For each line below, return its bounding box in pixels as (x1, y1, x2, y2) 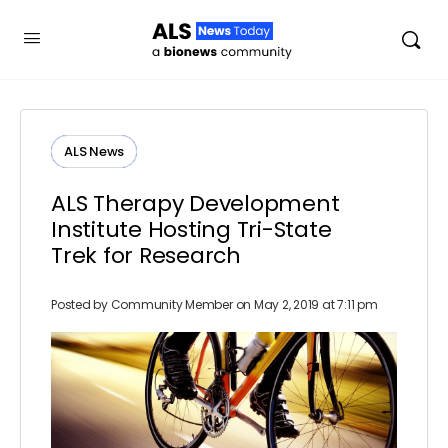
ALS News (64, 142, 125, 161)
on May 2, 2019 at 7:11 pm (235, 296, 378, 313)
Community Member (110, 296, 233, 313)
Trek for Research (51, 240, 241, 271)
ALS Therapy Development (51, 188, 340, 219)
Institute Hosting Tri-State (51, 214, 332, 245)
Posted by (51, 296, 111, 313)
